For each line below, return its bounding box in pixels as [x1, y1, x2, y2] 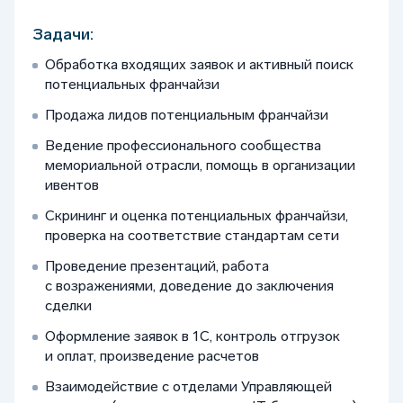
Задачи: [32, 24, 94, 44]
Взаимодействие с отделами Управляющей [45, 378, 332, 395]
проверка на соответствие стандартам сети [45, 227, 343, 244]
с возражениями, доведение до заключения [45, 277, 334, 294]
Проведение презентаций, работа [45, 257, 269, 274]
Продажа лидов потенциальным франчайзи [45, 106, 332, 123]
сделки [45, 297, 95, 314]
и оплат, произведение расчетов [45, 347, 263, 364]
